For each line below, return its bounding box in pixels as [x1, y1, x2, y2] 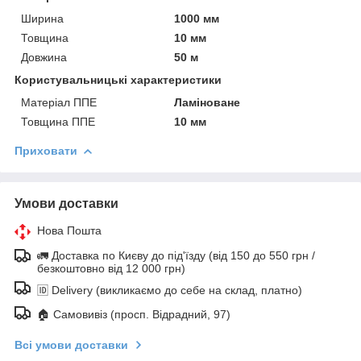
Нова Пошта [37, 223, 102, 237]
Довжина [21, 50, 67, 64]
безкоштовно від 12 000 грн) [37, 261, 185, 275]
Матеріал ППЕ [21, 95, 97, 109]
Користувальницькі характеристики [15, 73, 222, 86]
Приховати [15, 143, 77, 157]
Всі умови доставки [15, 338, 128, 351]
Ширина [21, 11, 64, 25]
